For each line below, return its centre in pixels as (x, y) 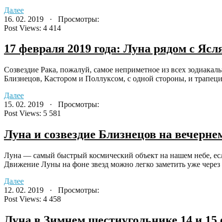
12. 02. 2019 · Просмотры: (52, 190)
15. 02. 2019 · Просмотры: (52, 105)
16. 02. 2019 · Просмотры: (52, 19)
